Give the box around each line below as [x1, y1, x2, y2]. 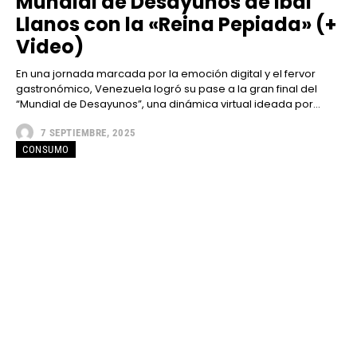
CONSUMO [22, 143, 69, 156]
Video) [16, 33, 84, 61]
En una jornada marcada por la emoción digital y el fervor [16, 66, 316, 82]
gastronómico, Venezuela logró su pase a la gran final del [16, 81, 317, 97]
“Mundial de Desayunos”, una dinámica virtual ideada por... [16, 96, 320, 112]
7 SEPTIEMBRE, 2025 [40, 126, 136, 139]
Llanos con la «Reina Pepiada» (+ [16, 11, 336, 38]
